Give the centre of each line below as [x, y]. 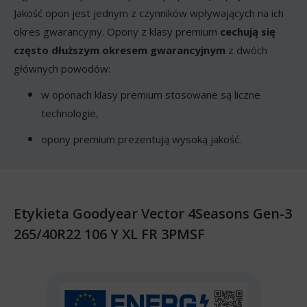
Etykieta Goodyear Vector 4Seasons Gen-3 [153, 213]
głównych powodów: [62, 68]
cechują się [248, 31]
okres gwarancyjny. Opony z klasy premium [117, 31]
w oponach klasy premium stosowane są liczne [151, 94]
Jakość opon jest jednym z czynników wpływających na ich [149, 13]
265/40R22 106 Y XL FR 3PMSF [109, 234]
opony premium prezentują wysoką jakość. [141, 139]
